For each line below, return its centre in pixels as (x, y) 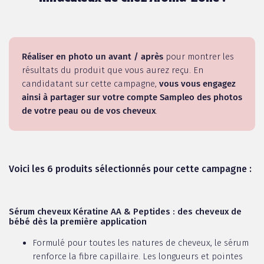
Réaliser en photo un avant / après (93, 57)
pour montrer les (199, 57)
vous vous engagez (197, 84)
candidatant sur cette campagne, (90, 84)
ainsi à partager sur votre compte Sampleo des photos (132, 98)
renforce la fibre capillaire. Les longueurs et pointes (138, 257)
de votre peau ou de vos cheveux (89, 111)
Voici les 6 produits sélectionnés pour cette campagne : (130, 169)
